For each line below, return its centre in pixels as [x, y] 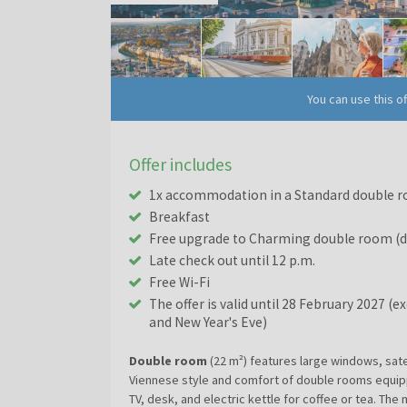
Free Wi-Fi [179, 282]
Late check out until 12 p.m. [232, 260]
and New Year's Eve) [208, 322]
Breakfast [181, 216]
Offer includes [180, 164]
